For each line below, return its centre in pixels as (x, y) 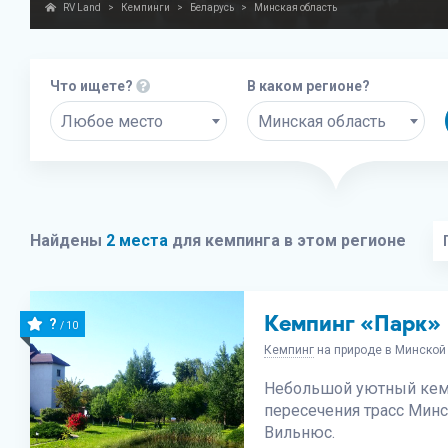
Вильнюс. (300, 432)
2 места (137, 240)
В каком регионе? (309, 86)
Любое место (112, 121)
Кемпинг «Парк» (353, 323)
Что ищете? (93, 86)
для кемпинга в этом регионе (287, 240)
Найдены (68, 240)
